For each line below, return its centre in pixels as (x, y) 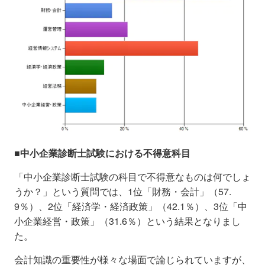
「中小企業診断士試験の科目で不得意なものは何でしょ (132, 176)
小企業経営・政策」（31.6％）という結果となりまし (127, 221)
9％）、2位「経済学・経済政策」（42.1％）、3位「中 (131, 206)
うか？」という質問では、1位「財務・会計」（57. (123, 191)
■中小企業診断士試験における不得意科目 (102, 153)
